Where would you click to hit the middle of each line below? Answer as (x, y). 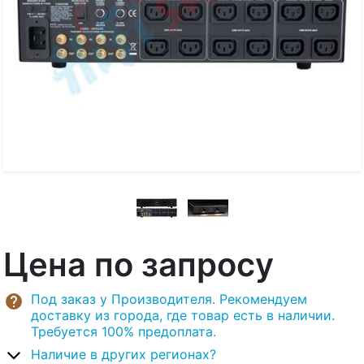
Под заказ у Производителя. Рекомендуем (169, 299)
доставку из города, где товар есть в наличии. (183, 316)
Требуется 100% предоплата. (123, 332)
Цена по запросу (139, 265)
